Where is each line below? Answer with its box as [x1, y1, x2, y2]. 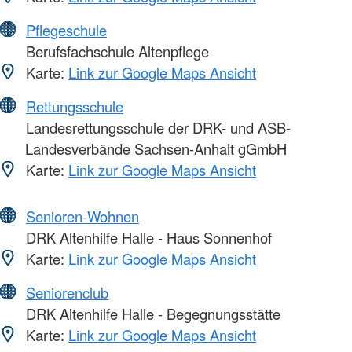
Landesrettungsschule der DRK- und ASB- [22, 116, 291, 137]
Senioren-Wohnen [26, 205, 139, 226]
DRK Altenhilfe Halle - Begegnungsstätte [22, 302, 280, 324]
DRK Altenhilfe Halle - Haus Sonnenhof [22, 226, 272, 247]
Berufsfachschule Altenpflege [22, 40, 209, 61]
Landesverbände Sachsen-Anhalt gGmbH [25, 137, 287, 159]
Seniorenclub [26, 281, 108, 302]
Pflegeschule [26, 19, 107, 40]
